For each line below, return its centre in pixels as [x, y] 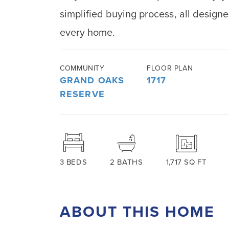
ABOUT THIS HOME [137, 212]
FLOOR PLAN [170, 68]
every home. [88, 33]
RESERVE [82, 94]
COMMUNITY [82, 68]
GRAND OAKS [92, 80]
